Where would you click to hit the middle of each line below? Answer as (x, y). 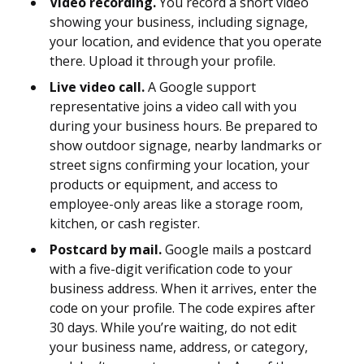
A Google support (200, 87)
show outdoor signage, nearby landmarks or (186, 146)
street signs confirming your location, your (180, 165)
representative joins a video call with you (173, 107)
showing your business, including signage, (179, 22)
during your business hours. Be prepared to (184, 126)
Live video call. (97, 87)
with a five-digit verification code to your (171, 269)
